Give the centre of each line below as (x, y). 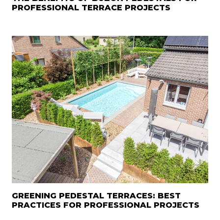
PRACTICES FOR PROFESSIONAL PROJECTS (106, 205)
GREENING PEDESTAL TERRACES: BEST (96, 196)
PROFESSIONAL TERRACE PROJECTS (91, 8)
